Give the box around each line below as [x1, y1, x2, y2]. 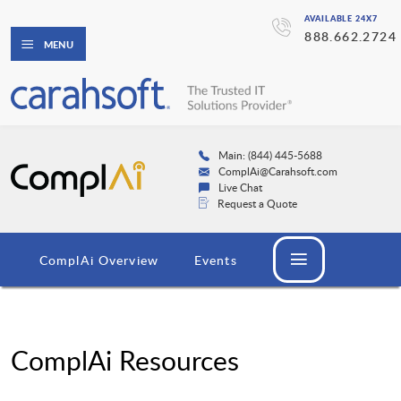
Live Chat [218, 180, 262, 195]
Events [193, 252, 237, 269]
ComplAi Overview [39, 252, 158, 269]
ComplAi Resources [11, 342, 239, 380]
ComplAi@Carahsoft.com [218, 164, 337, 179]
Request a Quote [217, 196, 297, 211]
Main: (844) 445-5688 [218, 148, 322, 163]
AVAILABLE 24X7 [304, 13, 378, 24]
